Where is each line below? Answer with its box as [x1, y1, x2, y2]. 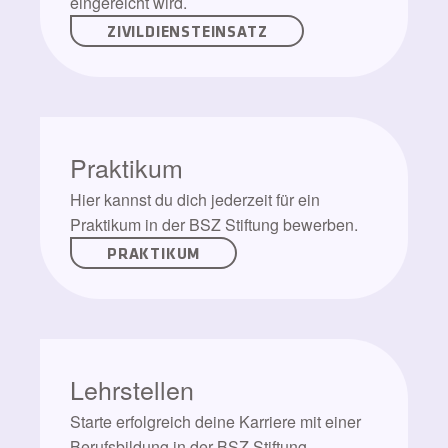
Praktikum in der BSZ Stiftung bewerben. [70, 213, 362, 236]
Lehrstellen [70, 371, 194, 407]
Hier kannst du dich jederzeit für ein [70, 188, 320, 211]
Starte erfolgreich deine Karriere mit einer [70, 410, 361, 433]
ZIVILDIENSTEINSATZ [107, 20, 268, 42]
